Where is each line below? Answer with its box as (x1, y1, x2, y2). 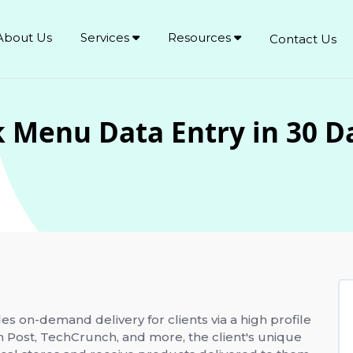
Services (80, 30, 133, 46)
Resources (168, 30, 235, 46)
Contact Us (269, 31, 337, 46)
